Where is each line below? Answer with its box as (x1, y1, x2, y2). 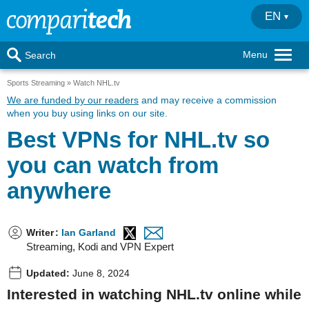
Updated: (26, 268, 70, 279)
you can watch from (7, 152, 219, 178)
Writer (26, 227, 54, 238)
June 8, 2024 (70, 268, 130, 279)
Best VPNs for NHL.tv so (7, 127, 270, 152)
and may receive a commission (139, 94, 277, 106)
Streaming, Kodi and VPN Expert (26, 241, 174, 252)
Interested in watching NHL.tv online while (7, 286, 301, 302)
